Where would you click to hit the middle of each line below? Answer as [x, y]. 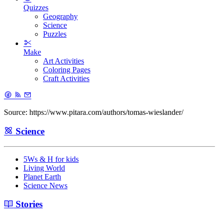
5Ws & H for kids [51, 159]
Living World [44, 168]
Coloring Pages [67, 70]
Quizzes [36, 8]
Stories [28, 204]
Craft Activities [66, 79]
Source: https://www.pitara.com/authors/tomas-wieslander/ [94, 112]
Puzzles [55, 34]
